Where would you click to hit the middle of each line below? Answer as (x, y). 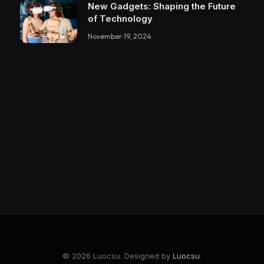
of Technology (120, 19)
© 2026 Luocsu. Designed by (118, 256)
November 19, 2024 (120, 37)
